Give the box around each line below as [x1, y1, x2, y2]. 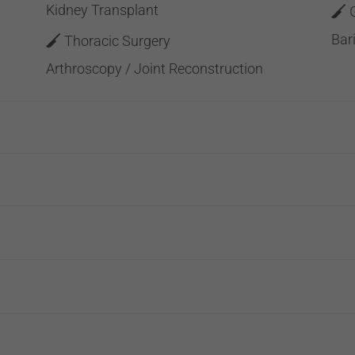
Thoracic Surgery [63, 32, 170, 49]
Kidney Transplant [45, 2, 158, 18]
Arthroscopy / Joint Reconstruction [45, 60, 263, 77]
